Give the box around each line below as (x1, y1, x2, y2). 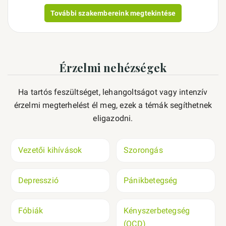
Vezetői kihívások (18, 145, 82, 155)
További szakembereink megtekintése (50, 9, 176, 17)
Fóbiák (18, 206, 43, 215)
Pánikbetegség (124, 176, 178, 185)
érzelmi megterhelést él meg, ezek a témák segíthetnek (14, 100, 212, 110)
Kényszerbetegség (124, 206, 190, 215)
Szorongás (124, 145, 163, 155)
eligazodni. (93, 114, 133, 123)
